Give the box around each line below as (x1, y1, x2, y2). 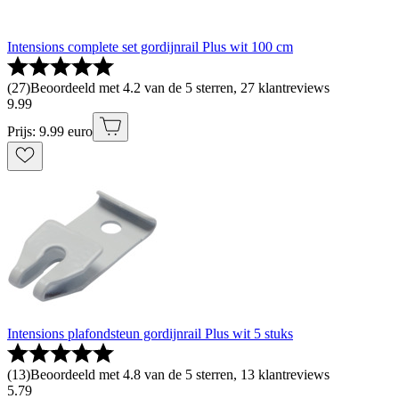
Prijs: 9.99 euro (7, 124, 93, 140)
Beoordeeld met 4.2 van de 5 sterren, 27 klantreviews (30, 80, 330, 96)
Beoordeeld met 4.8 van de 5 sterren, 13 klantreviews (30, 367, 330, 383)
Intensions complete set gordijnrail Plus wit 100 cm (7, 39, 293, 55)
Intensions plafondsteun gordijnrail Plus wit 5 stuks (7, 326, 293, 342)
